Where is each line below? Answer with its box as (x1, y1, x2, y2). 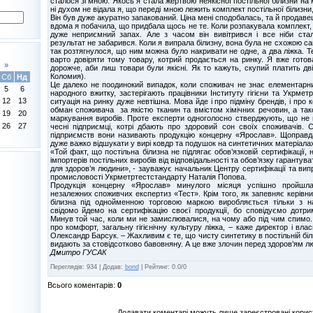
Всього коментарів (47, 280, 113, 289)
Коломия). (50, 71, 86, 80)
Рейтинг (144, 263, 168, 270)
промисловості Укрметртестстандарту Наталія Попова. (50, 172, 247, 181)
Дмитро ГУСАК (50, 247, 106, 256)
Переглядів (50, 263, 82, 270)
